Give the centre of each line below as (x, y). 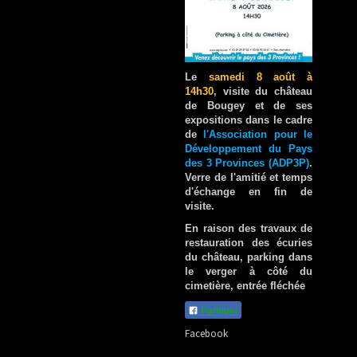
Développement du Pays (249, 148)
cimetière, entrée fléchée (245, 285)
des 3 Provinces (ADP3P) (247, 163)
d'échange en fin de (249, 191)
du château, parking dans (249, 257)
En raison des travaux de (249, 228)
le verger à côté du (249, 271)
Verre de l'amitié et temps (249, 177)
